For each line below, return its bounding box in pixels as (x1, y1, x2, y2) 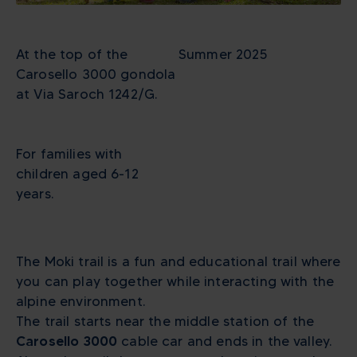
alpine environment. (16, 293, 145, 310)
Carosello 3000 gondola (16, 66, 176, 83)
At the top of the (16, 46, 128, 63)
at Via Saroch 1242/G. (16, 86, 158, 103)
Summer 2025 (178, 46, 267, 63)
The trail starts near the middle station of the (16, 313, 315, 330)
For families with (16, 146, 123, 163)
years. (16, 186, 53, 202)
